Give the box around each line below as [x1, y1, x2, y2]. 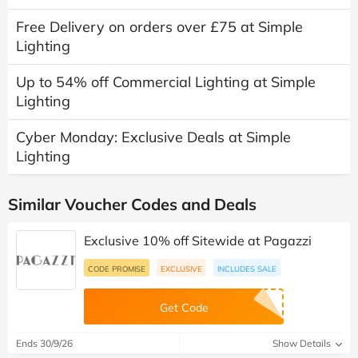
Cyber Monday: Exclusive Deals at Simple [16, 128, 291, 147]
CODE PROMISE [88, 264, 145, 274]
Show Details [272, 337, 333, 350]
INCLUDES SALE [217, 264, 276, 274]
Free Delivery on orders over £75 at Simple [16, 18, 303, 37]
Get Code [159, 300, 209, 316]
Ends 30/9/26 [16, 337, 73, 350]
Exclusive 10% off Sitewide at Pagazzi [84, 233, 312, 249]
